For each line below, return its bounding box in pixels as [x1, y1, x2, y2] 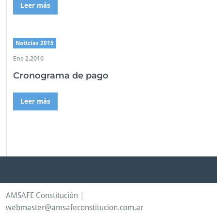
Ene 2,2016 [13, 55, 44, 62]
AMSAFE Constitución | [6, 191, 84, 200]
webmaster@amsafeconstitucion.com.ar [6, 203, 143, 212]
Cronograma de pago [13, 70, 108, 81]
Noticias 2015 [15, 40, 54, 46]
